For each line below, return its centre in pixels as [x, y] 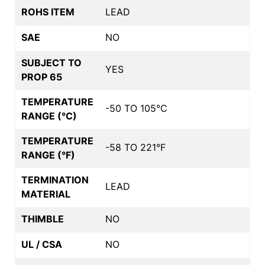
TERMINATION [55, 180]
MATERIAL [46, 194]
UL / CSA [42, 244]
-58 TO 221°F [135, 147]
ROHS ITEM [48, 12]
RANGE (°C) [49, 116]
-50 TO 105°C [136, 108]
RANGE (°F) [48, 155]
